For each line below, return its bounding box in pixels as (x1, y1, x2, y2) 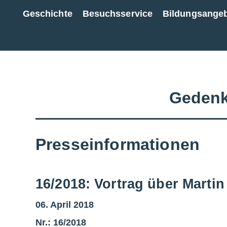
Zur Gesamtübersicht (127, 20, 219, 30)
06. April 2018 (35, 199, 94, 210)
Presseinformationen (35, 135, 200, 154)
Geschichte (22, 9, 72, 19)
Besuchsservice (82, 9, 153, 19)
